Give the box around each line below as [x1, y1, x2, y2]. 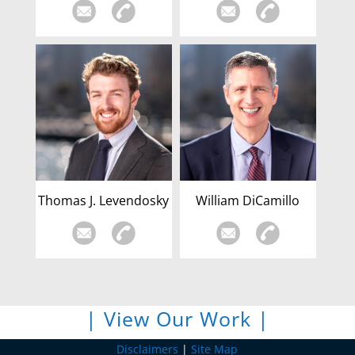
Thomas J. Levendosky [38, 192, 170, 210]
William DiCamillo [196, 192, 300, 210]
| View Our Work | [85, 305, 269, 332]
